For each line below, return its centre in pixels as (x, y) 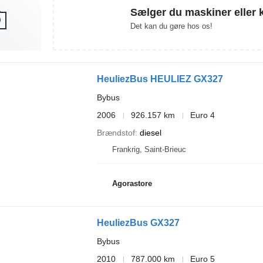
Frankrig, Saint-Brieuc (149, 149)
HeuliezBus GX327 (138, 223)
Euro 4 (202, 115)
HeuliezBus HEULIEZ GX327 (160, 79)
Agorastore (132, 183)
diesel (150, 133)
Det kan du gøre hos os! (171, 26)
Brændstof (116, 133)
